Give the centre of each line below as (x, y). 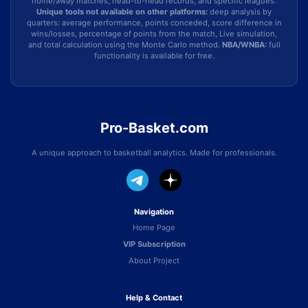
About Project (154, 261)
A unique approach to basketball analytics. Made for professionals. (154, 153)
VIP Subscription (154, 244)
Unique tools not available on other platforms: (122, 12)
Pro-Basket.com (154, 128)
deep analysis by (240, 12)
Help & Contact (154, 298)
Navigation (154, 212)
